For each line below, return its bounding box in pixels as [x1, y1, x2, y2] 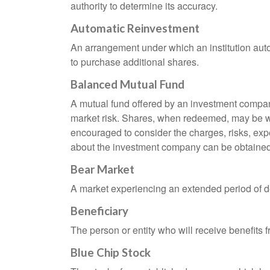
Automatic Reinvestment [71, 22, 199, 36]
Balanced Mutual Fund [71, 78, 184, 92]
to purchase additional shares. [71, 55, 199, 69]
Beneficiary [71, 204, 128, 218]
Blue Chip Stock [71, 246, 151, 260]
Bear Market [71, 163, 134, 177]
